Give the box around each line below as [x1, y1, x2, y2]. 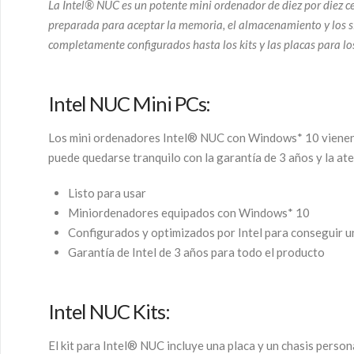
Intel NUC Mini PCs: [48, 92, 211, 116]
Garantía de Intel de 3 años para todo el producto [67, 244, 325, 259]
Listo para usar [67, 185, 146, 200]
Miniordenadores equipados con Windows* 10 [67, 205, 310, 220]
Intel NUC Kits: [48, 299, 170, 323]
